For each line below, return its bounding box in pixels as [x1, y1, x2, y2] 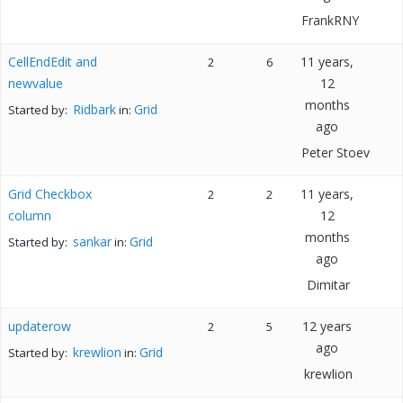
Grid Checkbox [8, 185, 92, 202]
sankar [73, 233, 112, 250]
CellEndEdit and [8, 53, 97, 70]
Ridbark [73, 101, 116, 118]
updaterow [8, 318, 71, 335]
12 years [302, 318, 353, 335]
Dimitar [307, 276, 351, 293]
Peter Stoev [300, 144, 370, 161]
